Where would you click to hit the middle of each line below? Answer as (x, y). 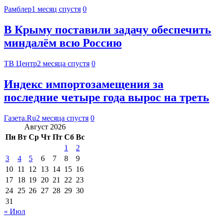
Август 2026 (45, 127)
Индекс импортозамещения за (84, 84)
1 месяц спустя (56, 9)
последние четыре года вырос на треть (107, 97)
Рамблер (18, 9)
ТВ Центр (20, 63)
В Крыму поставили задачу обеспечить (108, 30)
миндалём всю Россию (63, 43)
